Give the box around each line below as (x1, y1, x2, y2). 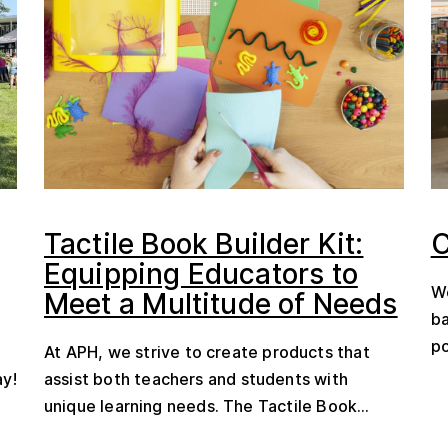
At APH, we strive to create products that (43, 342, 370, 362)
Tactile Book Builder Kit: (43, 227, 364, 261)
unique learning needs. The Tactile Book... (43, 396, 370, 416)
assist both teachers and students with (43, 369, 348, 389)
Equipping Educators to (43, 257, 358, 291)
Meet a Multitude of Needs (43, 287, 398, 321)
